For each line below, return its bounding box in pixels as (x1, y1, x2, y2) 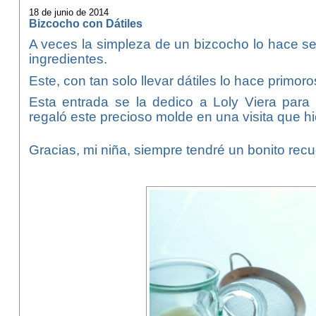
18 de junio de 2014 (28, 7, 109, 18)
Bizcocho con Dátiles (28, 17, 142, 30)
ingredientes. (28, 51, 107, 66)
